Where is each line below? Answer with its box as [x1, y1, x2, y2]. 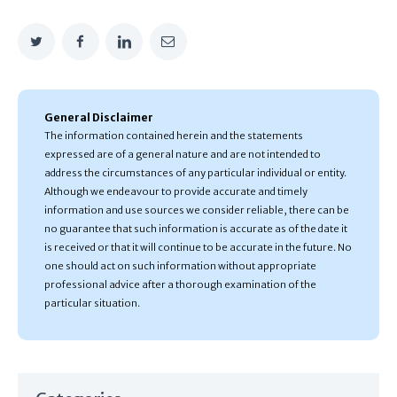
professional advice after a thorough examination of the [44, 277, 316, 291]
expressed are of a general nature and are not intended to [44, 147, 321, 160]
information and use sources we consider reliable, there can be [44, 203, 349, 216]
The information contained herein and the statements [44, 128, 303, 142]
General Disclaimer [44, 110, 153, 124]
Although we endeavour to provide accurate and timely [44, 184, 307, 198]
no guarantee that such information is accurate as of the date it [44, 222, 347, 235]
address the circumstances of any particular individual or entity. [44, 166, 346, 179]
